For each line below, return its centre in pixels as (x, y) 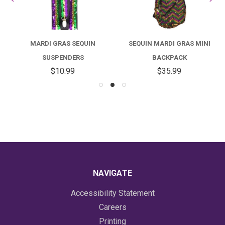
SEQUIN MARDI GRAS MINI (166, 43)
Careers (113, 207)
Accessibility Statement (113, 193)
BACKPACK (166, 57)
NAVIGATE (113, 173)
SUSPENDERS (59, 57)
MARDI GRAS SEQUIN (59, 43)
